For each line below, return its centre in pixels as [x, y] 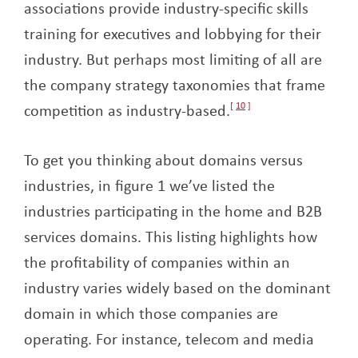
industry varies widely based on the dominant [177, 288]
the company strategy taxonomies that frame [175, 85]
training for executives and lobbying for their [173, 34]
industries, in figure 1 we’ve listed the [149, 185]
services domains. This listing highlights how [171, 237]
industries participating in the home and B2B [173, 211]
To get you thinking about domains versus [163, 160]
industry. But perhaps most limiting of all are [173, 59]
